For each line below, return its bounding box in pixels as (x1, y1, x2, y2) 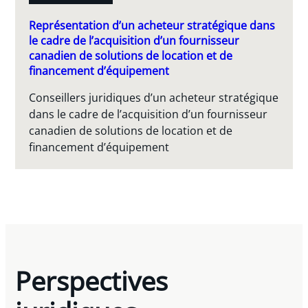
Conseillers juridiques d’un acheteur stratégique (29, 90, 279, 106)
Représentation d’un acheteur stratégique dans (29, 17, 276, 34)
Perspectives (15, 263, 168, 299)
